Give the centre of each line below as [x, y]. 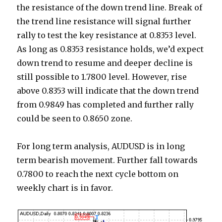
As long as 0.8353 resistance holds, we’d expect [111, 49]
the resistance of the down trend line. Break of [110, 8]
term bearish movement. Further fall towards [108, 160]
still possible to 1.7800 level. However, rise [102, 77]
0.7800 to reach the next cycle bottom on [98, 174]
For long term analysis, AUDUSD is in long [101, 146]
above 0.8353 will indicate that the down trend [108, 91]
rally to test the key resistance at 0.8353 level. [107, 35]
